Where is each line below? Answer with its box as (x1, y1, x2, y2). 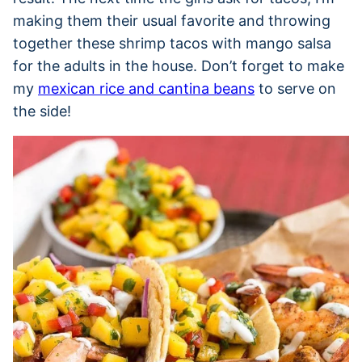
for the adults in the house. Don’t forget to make (13, 57, 344, 74)
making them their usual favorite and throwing (13, 11, 330, 29)
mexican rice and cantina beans (38, 79, 255, 97)
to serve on (255, 79, 336, 97)
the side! (13, 102, 71, 120)
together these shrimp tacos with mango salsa (13, 34, 331, 52)
